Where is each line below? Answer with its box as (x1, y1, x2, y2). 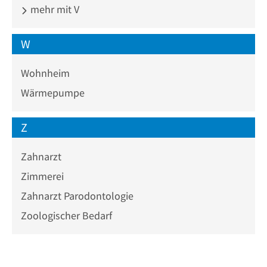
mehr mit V (28, 2, 79, 16)
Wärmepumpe (21, 86, 85, 100)
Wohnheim (21, 66, 70, 80)
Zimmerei (21, 169, 64, 183)
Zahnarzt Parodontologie (21, 189, 133, 203)
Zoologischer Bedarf (21, 209, 112, 222)
